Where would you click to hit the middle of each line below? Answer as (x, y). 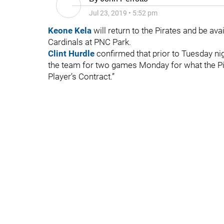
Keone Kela (70, 30)
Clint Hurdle (71, 53)
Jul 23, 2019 (108, 13)
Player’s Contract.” (81, 76)
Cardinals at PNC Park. (89, 42)
